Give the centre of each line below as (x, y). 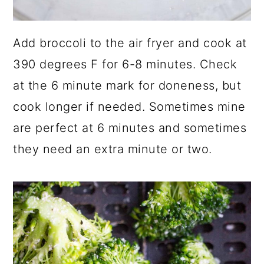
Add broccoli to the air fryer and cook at (130, 43)
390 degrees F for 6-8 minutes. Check (125, 65)
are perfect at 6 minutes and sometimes (130, 128)
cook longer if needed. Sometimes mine (129, 107)
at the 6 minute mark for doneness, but (127, 86)
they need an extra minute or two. (113, 149)
